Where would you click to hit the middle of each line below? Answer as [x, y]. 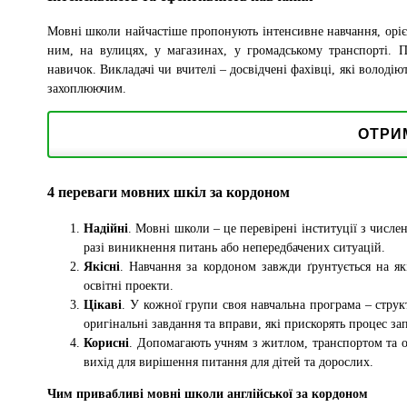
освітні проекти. [129, 285]
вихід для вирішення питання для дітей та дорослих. [228, 362]
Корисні [106, 342]
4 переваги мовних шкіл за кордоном [169, 193]
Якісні [102, 266]
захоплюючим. [87, 88]
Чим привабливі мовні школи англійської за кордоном [208, 393]
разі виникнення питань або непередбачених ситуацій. [234, 247]
